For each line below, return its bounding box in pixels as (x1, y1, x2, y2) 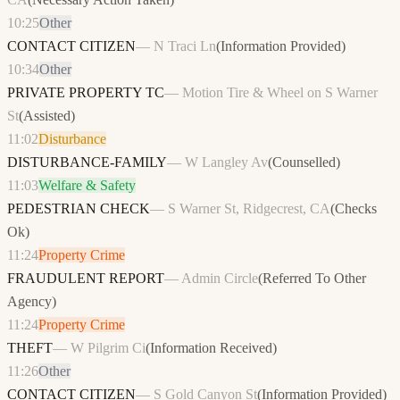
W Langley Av (185, 154, 268, 171)
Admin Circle (181, 271, 258, 287)
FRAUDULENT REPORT (7, 271, 164, 287)
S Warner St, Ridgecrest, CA (168, 201, 330, 217)
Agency (7, 294, 52, 310)
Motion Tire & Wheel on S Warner (182, 85, 378, 101)
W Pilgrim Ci (71, 340, 146, 356)
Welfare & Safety (38, 178, 136, 194)
